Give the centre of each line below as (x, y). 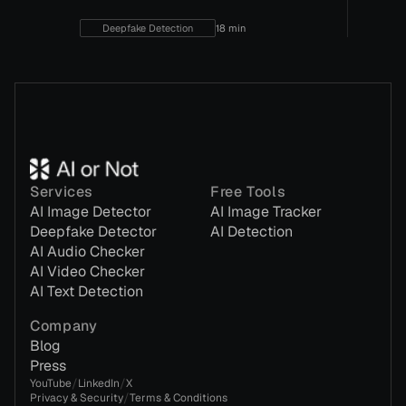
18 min (231, 28)
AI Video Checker (87, 271)
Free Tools (248, 192)
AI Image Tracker (266, 212)
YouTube (51, 383)
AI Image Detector (91, 212)
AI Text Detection (87, 291)
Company (64, 326)
